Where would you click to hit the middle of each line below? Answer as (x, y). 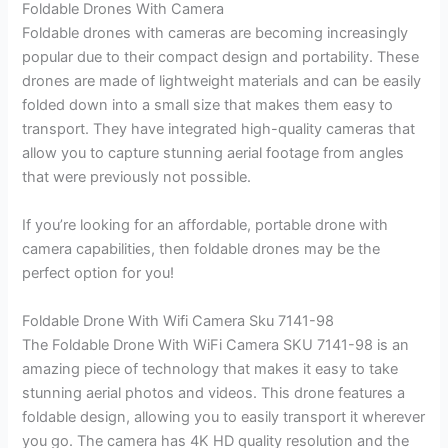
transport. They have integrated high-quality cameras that (219, 129)
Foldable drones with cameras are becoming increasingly (215, 33)
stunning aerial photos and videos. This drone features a (214, 392)
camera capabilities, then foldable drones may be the (201, 249)
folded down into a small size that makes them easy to (208, 105)
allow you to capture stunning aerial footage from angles (213, 153)
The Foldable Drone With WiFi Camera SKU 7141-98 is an (216, 344)
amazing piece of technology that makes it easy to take (210, 368)
